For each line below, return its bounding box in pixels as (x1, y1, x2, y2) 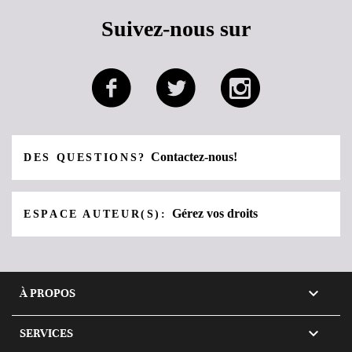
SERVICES (20, 325, 73, 340)
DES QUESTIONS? (24, 151, 152, 163)
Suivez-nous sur (101, 16, 251, 41)
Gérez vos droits (172, 206, 258, 220)
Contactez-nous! (151, 149, 238, 163)
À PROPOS (20, 285, 75, 300)
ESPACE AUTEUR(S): (24, 207, 173, 220)
